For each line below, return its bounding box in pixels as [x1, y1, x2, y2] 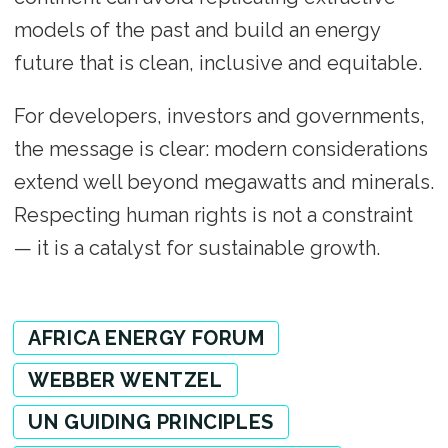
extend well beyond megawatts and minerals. [13, 169, 434, 194]
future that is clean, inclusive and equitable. [13, 50, 422, 75]
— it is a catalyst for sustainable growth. [13, 235, 380, 260]
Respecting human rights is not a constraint [13, 202, 413, 227]
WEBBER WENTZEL [28, 367, 223, 392]
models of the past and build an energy [13, 17, 380, 42]
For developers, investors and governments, [13, 103, 425, 128]
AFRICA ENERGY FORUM [28, 325, 265, 350]
